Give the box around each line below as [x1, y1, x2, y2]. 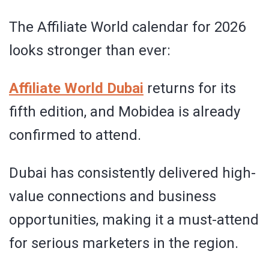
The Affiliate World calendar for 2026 [9, 19, 246, 36]
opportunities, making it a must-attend [9, 211, 259, 229]
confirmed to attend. [9, 127, 141, 144]
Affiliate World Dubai [9, 80, 144, 97]
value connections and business [9, 188, 216, 205]
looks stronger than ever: [9, 42, 171, 59]
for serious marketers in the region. [9, 235, 238, 252]
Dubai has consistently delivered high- [9, 165, 256, 182]
